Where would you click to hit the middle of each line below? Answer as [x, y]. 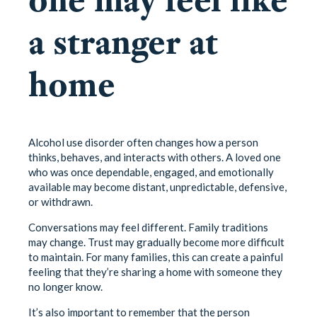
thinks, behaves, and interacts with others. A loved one [155, 157]
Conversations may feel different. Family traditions [148, 227]
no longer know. [65, 286]
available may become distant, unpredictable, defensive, [157, 186]
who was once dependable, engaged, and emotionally [151, 172]
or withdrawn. [60, 201]
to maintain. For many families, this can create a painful [156, 257]
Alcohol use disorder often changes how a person [143, 142]
